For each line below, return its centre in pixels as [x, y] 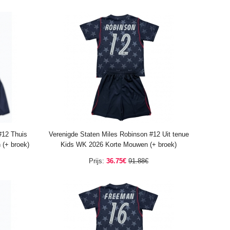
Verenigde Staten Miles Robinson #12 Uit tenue [119, 134]
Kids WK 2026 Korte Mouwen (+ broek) [119, 145]
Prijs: [97, 161]
